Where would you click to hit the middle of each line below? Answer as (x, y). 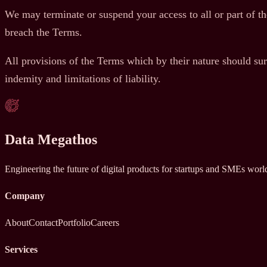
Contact (43, 223)
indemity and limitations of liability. (83, 78)
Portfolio (74, 223)
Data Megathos (51, 139)
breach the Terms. (44, 32)
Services (21, 250)
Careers (105, 223)
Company (25, 195)
